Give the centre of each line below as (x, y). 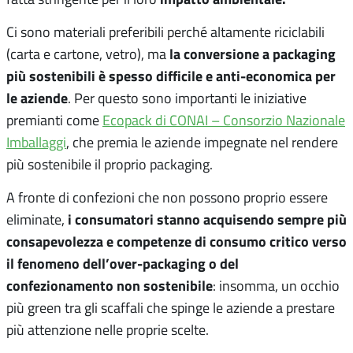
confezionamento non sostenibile (110, 285)
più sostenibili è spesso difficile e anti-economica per (171, 75)
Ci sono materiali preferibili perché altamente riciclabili (165, 31)
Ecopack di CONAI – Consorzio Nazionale (224, 119)
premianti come (54, 119)
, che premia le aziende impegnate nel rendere (202, 141)
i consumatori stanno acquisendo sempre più (206, 219)
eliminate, (35, 219)
